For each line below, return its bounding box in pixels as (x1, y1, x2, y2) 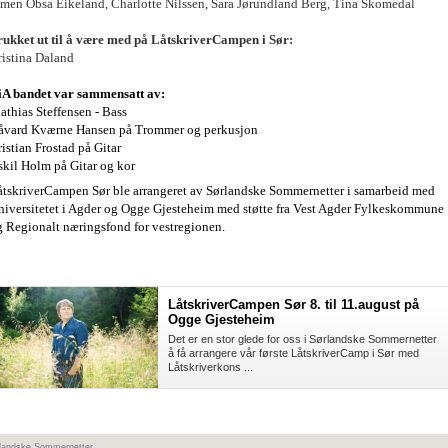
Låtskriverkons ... (168, 361, 253, 374)
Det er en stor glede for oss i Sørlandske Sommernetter (168, 333, 437, 346)
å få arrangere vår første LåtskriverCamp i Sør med (168, 347, 419, 360)
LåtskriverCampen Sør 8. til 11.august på (168, 297, 419, 313)
